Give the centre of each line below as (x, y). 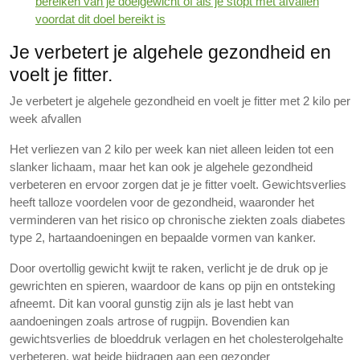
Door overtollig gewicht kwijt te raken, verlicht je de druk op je (169, 268)
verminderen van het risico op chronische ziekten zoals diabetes (178, 220)
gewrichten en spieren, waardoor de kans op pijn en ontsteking (172, 286)
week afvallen (45, 119)
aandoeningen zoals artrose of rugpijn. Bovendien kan (149, 321)
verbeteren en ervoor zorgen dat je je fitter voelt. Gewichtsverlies (178, 184)
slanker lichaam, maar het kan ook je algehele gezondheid (161, 167)
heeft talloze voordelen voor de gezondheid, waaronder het (162, 202)
